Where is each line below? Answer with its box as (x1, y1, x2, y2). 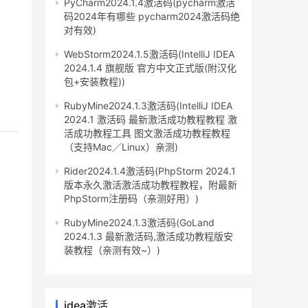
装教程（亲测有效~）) (64, 244, 160, 256)
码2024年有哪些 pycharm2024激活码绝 (64, 10, 240, 23)
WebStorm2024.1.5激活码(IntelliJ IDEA (64, 48, 234, 60)
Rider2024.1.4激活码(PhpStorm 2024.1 (64, 165, 236, 177)
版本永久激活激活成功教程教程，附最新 (64, 179, 237, 191)
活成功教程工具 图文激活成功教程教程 (64, 127, 230, 140)
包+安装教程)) (64, 76, 125, 88)
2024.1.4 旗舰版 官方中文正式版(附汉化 (64, 62, 236, 74)
